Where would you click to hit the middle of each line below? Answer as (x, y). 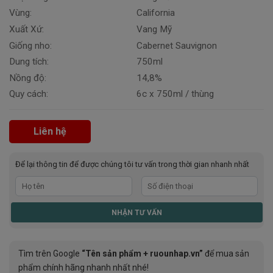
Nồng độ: (28, 78)
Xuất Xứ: (27, 29)
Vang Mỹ (154, 29)
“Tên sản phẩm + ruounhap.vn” (142, 253)
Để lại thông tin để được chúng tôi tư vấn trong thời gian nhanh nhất (132, 164)
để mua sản (226, 253)
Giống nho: (30, 45)
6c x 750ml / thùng (175, 94)
